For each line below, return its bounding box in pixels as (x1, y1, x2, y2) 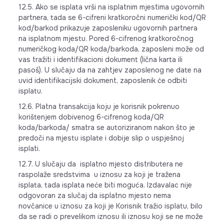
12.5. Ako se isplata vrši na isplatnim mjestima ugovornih (18, 2, 204, 11)
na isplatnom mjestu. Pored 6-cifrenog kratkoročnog (18, 34, 193, 43)
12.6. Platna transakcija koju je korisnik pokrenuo (18, 102, 179, 111)
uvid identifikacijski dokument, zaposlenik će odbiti (18, 76, 187, 85)
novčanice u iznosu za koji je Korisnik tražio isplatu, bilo (18, 201, 202, 210)
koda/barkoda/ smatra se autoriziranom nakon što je (18, 123, 195, 132)
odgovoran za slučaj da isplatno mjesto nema (18, 191, 171, 200)
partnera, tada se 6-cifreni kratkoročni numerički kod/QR (18, 13, 206, 22)
